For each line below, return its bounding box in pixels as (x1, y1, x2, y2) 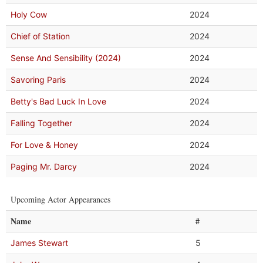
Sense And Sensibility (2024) (11, 53, 121, 63)
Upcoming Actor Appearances (11, 194, 110, 205)
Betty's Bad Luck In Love (11, 96, 106, 106)
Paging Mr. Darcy (11, 161, 77, 171)
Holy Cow (11, 9, 47, 19)
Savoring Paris (11, 75, 66, 85)
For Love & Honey (11, 140, 78, 150)
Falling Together (11, 118, 72, 128)
